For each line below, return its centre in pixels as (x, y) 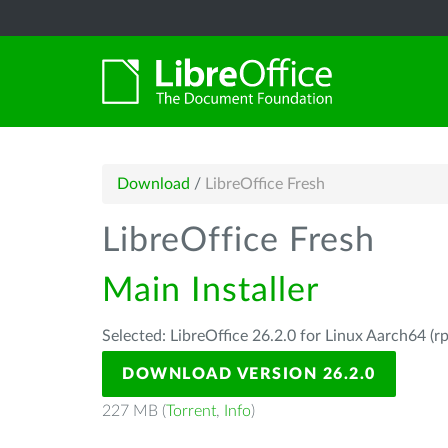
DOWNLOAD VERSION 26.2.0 (249, 374)
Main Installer (210, 291)
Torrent (191, 411)
